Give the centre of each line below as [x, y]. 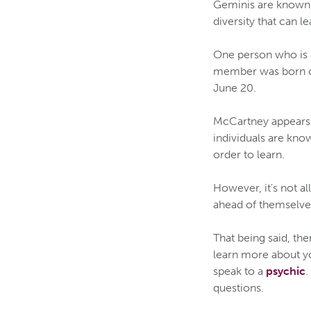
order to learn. [249, 154]
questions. [238, 287]
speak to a [239, 271]
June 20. [235, 87]
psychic [286, 271]
